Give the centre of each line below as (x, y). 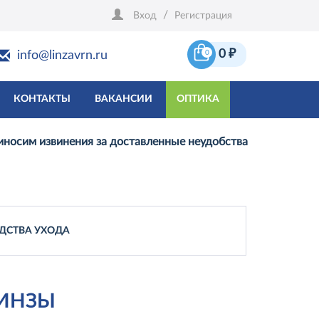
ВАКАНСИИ (124, 99)
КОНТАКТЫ (42, 99)
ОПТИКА (198, 99)
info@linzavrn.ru (62, 56)
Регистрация (203, 16)
